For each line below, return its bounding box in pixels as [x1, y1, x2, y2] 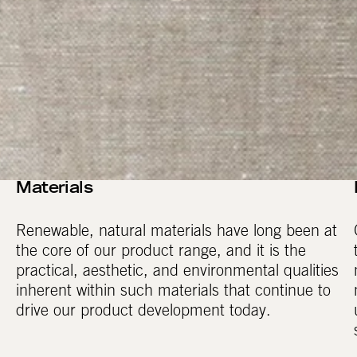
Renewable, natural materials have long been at [16, 225, 338, 241]
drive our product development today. [16, 304, 272, 321]
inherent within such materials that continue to [16, 284, 331, 301]
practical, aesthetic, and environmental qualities [16, 265, 339, 281]
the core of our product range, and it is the [16, 245, 307, 261]
